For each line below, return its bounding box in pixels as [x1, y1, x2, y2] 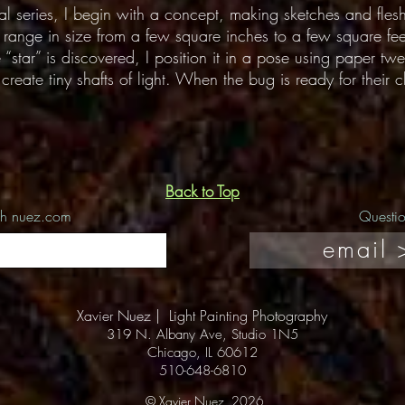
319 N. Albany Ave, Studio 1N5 [106, 325, 298, 344]
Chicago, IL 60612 [146, 344, 258, 362]
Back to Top [165, 181, 240, 202]
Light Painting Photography [169, 306, 327, 325]
